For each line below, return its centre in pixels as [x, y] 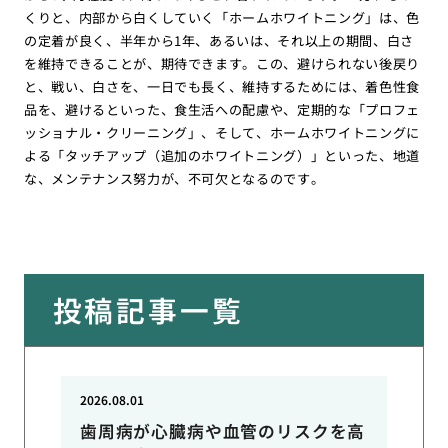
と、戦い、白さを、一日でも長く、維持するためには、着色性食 [222, 87]
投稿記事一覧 [148, 310]
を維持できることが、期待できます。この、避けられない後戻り [222, 64]
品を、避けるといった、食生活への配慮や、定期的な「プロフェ [222, 110]
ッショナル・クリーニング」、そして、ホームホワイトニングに [222, 133]
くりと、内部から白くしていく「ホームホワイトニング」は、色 [222, 18]
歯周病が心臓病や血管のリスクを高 [222, 431]
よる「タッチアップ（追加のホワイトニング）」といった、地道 [222, 156]
